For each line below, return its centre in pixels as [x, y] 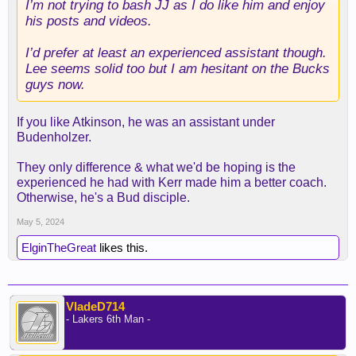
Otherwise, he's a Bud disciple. [103, 197]
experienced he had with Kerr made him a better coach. [172, 182]
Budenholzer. [54, 137]
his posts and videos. [89, 21]
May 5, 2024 [41, 222]
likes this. [122, 248]
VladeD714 [95, 306]
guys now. [55, 84]
